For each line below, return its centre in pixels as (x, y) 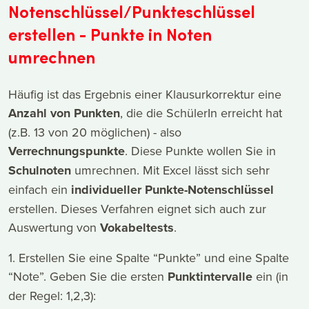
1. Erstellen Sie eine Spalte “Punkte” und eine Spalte (149, 257)
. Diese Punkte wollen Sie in (200, 150)
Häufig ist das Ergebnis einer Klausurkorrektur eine (145, 94)
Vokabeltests (137, 227)
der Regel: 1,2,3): (52, 295)
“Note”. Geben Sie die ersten (86, 276)
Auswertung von (54, 227)
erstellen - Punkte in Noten (110, 34)
